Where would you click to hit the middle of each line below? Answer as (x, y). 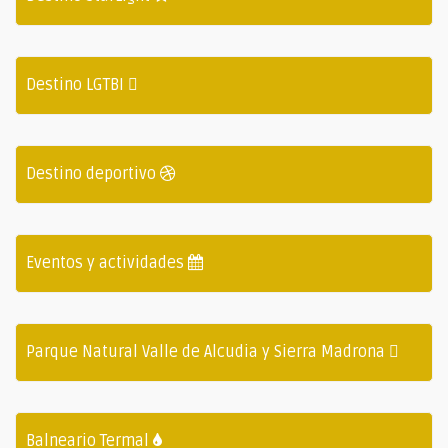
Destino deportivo (93, 173)
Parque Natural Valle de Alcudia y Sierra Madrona (207, 351)
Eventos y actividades (107, 262)
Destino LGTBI (77, 84)
